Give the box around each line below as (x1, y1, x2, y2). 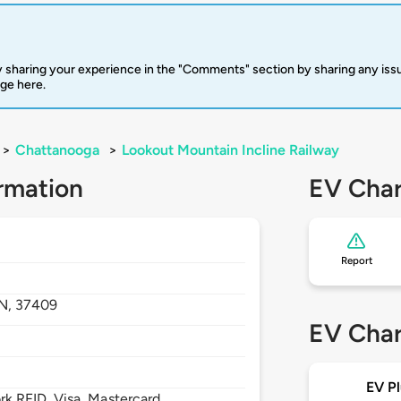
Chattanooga (15, 141, 99, 159)
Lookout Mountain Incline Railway (122, 141, 339, 159)
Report (340, 254, 372, 268)
